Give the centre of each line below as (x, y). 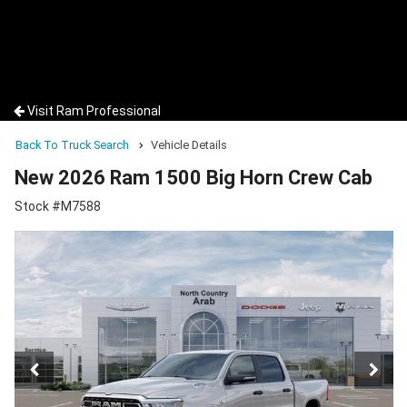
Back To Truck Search (72, 145)
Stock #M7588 (58, 207)
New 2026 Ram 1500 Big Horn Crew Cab (194, 178)
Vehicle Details (189, 145)
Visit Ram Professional (94, 111)
